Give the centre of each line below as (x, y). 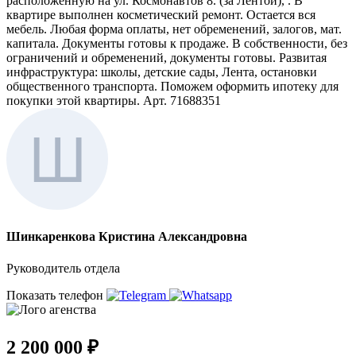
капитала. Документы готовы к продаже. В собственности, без (177, 44)
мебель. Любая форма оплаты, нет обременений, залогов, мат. (174, 29)
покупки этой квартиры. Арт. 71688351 (114, 101)
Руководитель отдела (63, 268)
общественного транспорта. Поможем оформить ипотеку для (172, 87)
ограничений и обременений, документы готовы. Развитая (166, 58)
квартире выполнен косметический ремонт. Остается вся (161, 15)
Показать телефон (56, 295)
